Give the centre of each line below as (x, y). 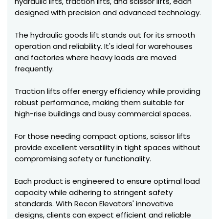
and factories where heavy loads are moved (96, 57)
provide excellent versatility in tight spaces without (108, 147)
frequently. (34, 69)
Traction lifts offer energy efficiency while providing (108, 91)
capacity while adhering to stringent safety (94, 192)
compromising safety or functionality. (83, 159)
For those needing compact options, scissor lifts (102, 136)
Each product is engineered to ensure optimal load (107, 181)
